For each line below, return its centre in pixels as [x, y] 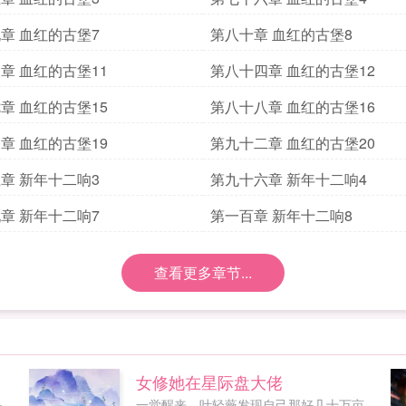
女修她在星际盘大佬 [210, 382]
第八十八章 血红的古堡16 [293, 106]
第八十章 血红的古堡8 [281, 34]
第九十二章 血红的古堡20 [293, 143]
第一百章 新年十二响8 [281, 215]
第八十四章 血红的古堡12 [293, 70]
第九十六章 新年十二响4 [289, 179]
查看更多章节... [203, 272]
